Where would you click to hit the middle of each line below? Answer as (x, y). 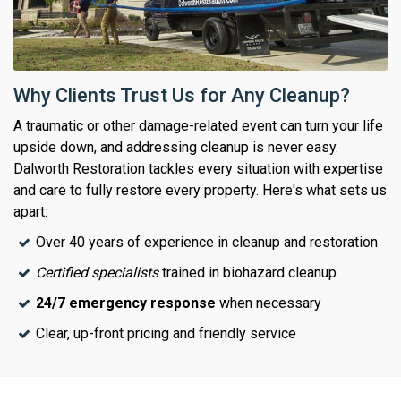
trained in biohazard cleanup (247, 273)
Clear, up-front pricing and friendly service (166, 334)
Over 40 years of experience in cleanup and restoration (207, 243)
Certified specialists (97, 273)
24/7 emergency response (126, 303)
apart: (30, 212)
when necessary (269, 303)
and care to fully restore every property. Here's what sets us (200, 191)
